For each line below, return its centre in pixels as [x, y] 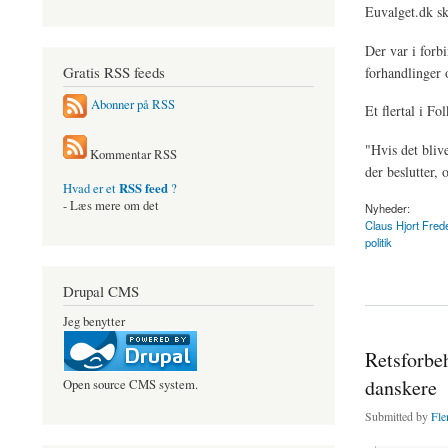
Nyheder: [387, 207]
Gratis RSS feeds [114, 71]
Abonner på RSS [133, 105]
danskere [400, 387]
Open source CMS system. [130, 385]
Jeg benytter [94, 322]
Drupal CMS [101, 290]
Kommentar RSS [132, 155]
